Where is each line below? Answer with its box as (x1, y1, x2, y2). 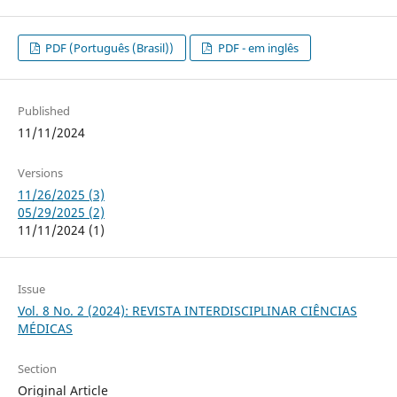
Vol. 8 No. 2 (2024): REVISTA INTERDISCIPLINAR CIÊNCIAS (17, 301, 357, 319)
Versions (17, 164, 63, 181)
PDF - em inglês (214, 39, 299, 56)
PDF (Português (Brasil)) (43, 39, 175, 56)
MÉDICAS (17, 319, 73, 337)
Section (17, 360, 57, 377)
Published (17, 102, 70, 119)
